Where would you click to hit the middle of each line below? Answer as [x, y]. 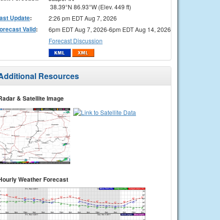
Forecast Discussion [75, 40]
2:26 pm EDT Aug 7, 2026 [82, 18]
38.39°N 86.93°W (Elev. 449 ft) [90, 6]
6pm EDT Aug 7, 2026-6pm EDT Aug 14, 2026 [110, 29]
